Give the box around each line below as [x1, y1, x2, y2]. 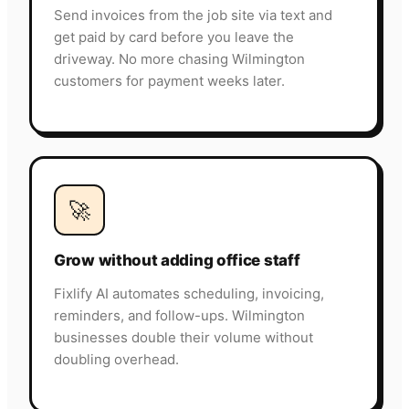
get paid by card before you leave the [54, 28, 294, 47]
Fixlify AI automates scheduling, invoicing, [54, 285, 324, 303]
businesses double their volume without [54, 329, 313, 347]
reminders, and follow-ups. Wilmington [54, 307, 305, 325]
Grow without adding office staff [54, 251, 300, 270]
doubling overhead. [54, 351, 179, 369]
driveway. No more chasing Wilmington [54, 50, 305, 68]
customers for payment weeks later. [54, 72, 285, 90]
